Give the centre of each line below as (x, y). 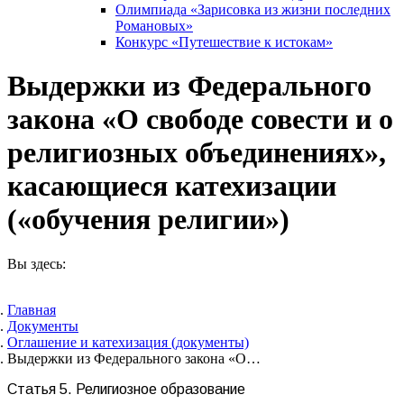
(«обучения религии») (148, 220)
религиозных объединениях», (197, 153)
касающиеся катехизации (172, 186)
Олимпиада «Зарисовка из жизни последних (253, 9)
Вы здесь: (37, 263)
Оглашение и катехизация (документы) (128, 342)
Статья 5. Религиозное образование (126, 389)
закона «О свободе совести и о (200, 119)
